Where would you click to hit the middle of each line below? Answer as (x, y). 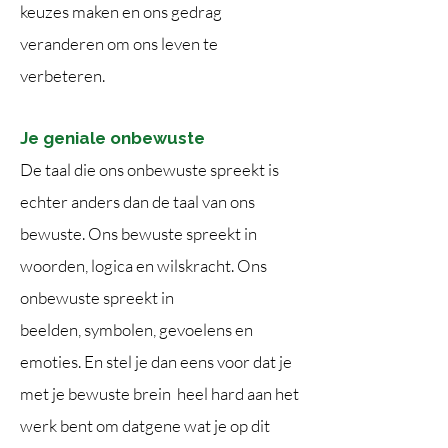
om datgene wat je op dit (183, 425)
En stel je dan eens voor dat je (188, 361)
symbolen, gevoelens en (168, 329)
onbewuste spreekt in (97, 297)
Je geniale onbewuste (112, 138)
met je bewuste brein (98, 393)
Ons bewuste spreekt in (172, 233)
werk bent (58, 425)
